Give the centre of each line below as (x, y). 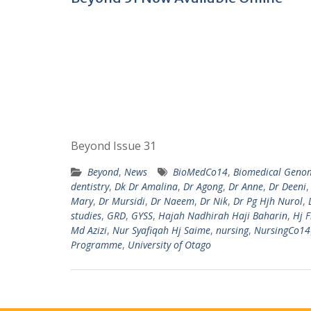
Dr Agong (203, 186)
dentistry (90, 186)
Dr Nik (214, 201)
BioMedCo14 (200, 172)
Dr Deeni (287, 186)
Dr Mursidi (122, 201)
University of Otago (169, 245)
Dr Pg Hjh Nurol (268, 201)
